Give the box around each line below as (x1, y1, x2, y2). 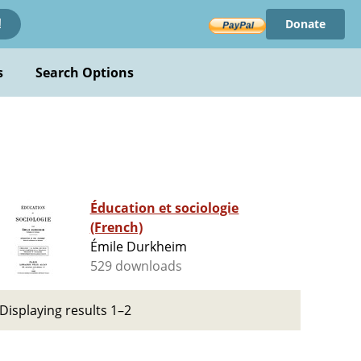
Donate (284, 16, 326, 31)
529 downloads (89, 257, 183, 276)
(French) (89, 218, 143, 237)
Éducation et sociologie (89, 199, 239, 218)
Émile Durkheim (89, 238, 188, 256)
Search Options (35, 64, 135, 81)
